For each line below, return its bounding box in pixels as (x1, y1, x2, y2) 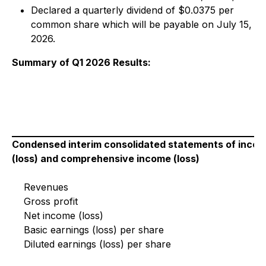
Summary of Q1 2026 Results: (12, 56, 151, 68)
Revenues (24, 181, 68, 193)
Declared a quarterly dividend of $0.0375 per (31, 4, 234, 16)
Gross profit (24, 195, 78, 207)
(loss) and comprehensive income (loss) (12, 153, 199, 164)
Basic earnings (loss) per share (24, 224, 164, 236)
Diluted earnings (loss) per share (24, 238, 171, 250)
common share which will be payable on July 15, (31, 18, 252, 30)
